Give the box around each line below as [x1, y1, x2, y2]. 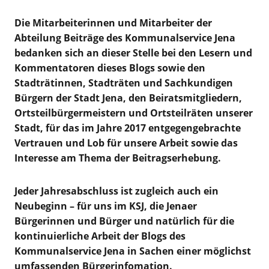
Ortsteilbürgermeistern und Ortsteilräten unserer [14, 106, 253, 119]
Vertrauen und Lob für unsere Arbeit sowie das [14, 136, 238, 150]
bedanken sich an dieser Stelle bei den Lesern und [14, 46, 252, 59]
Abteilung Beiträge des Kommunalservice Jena [14, 31, 235, 44]
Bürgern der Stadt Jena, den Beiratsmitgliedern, [14, 91, 242, 104]
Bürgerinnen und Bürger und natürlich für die [14, 214, 234, 228]
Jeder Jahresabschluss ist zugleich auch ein [14, 184, 219, 198]
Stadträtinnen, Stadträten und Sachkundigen [14, 76, 233, 89]
